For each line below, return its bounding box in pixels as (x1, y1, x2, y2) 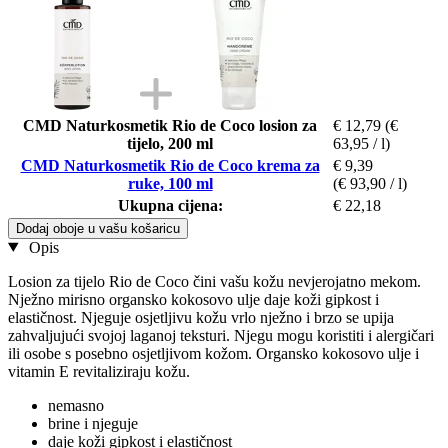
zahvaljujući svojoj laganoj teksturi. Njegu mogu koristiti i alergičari (8, 326, 434, 344)
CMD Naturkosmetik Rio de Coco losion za (23, 116, 317, 134)
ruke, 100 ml (127, 174, 213, 192)
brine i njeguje (48, 414, 138, 432)
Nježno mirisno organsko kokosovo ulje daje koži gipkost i (8, 290, 379, 308)
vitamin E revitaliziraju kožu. (8, 362, 190, 380)
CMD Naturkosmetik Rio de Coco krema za (20, 156, 320, 174)
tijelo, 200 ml (127, 134, 213, 152)
